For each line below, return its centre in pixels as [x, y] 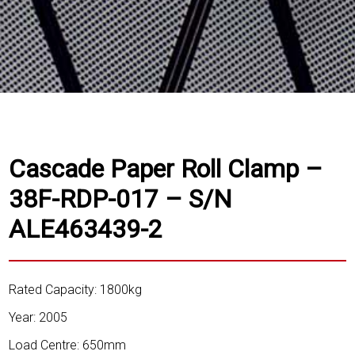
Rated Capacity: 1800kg [76, 290]
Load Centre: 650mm [68, 345]
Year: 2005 [38, 318]
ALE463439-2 [86, 229]
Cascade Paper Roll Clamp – [166, 168]
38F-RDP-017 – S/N [121, 198]
